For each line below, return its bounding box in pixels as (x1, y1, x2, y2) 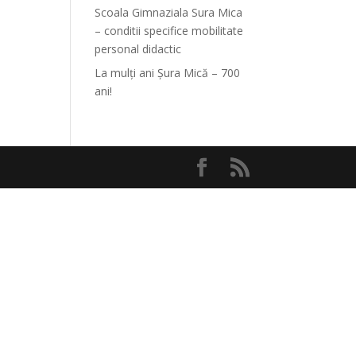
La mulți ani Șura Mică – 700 (95, 65, 241, 80)
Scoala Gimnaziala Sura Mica (95, 5, 243, 20)
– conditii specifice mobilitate (95, 23, 244, 38)
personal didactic (95, 41, 182, 56)
